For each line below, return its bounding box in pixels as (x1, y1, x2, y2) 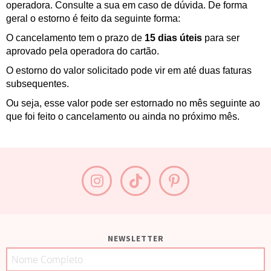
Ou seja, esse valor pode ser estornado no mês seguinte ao (6, 98, 260, 108)
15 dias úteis (145, 33, 202, 43)
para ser (202, 33, 240, 43)
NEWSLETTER (107, 233, 164, 244)
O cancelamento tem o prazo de (6, 33, 145, 43)
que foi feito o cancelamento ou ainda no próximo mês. (6, 111, 240, 122)
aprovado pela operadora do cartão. (6, 46, 159, 56)
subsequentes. (6, 79, 69, 89)
